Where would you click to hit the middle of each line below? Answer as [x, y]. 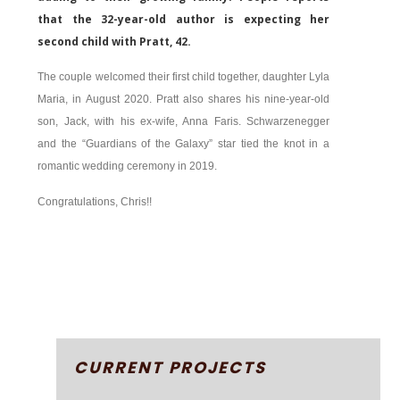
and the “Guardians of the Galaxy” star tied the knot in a [183, 144]
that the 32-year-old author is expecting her [183, 19]
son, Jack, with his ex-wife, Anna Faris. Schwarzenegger [183, 121]
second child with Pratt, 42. [115, 42]
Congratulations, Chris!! [95, 202]
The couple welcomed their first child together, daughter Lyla [183, 77]
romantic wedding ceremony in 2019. [128, 166]
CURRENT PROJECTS [170, 367]
